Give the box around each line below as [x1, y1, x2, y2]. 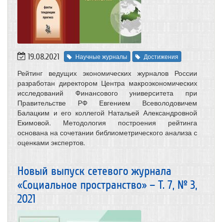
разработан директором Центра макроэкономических [17, 78, 197, 88]
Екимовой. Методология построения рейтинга [17, 117, 197, 128]
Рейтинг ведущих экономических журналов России [17, 68, 197, 78]
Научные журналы [75, 52, 127, 61]
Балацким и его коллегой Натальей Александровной [17, 108, 197, 118]
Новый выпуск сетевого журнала [17, 165, 171, 178]
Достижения [144, 52, 178, 61]
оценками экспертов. [17, 137, 85, 148]
